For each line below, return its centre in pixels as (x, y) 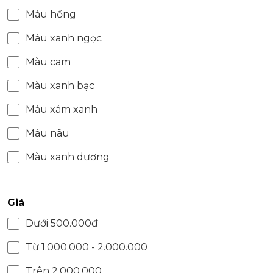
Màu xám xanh (62, 110)
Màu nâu (48, 133)
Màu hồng (51, 15)
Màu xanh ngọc (64, 38)
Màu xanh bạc (60, 86)
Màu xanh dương (68, 157)
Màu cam (48, 62)
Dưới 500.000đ (62, 224)
